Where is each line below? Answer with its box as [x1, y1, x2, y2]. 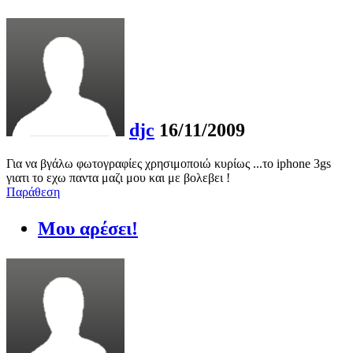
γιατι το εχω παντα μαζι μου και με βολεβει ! [6, 170, 230, 184]
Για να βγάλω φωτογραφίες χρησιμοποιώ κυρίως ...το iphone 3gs [6, 156, 331, 170]
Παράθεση [6, 184, 60, 199]
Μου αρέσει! [38, 217, 138, 239]
